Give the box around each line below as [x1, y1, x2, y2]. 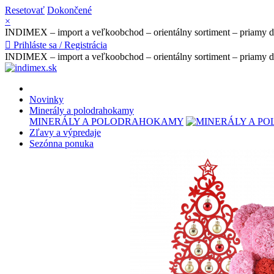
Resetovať [5, 5, 45, 15]
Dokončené [47, 5, 92, 15]
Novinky [29, 94, 64, 105]
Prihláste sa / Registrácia [13, 40, 107, 50]
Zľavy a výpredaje [29, 127, 101, 138]
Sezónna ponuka [29, 138, 94, 149]
